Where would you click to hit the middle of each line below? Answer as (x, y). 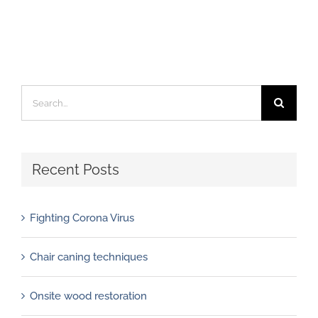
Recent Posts (76, 170)
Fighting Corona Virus (82, 218)
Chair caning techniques (89, 257)
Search (38, 97)
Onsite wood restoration (88, 296)
